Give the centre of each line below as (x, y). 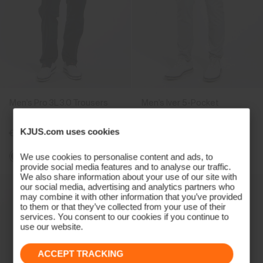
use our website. (52, 226)
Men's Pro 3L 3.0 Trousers (59, 103)
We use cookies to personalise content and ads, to (117, 156)
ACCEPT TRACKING (81, 253)
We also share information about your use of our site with (129, 176)
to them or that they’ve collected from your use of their (123, 206)
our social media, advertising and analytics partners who (127, 186)
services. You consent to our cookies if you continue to (124, 216)
